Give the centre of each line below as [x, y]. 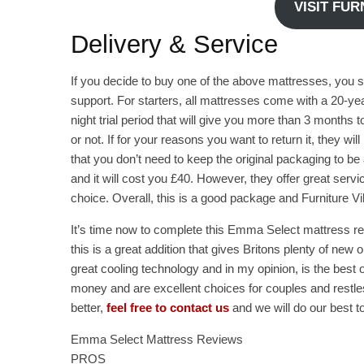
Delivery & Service [174, 45]
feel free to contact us [168, 308]
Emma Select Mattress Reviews [157, 340]
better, [89, 308]
